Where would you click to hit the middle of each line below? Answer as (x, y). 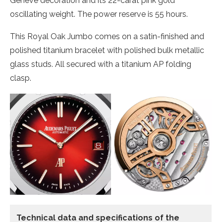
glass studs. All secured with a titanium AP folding (101, 64)
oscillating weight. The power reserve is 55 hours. (99, 14)
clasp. (21, 78)
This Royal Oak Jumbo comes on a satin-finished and (107, 36)
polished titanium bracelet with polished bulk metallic (107, 50)
